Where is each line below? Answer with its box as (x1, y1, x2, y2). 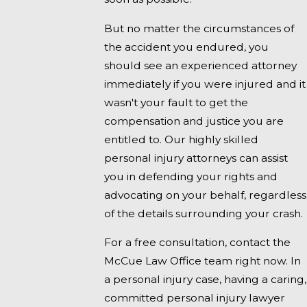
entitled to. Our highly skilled (104, 132, 259, 146)
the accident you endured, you (104, 40, 269, 53)
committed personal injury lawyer (104, 291, 286, 305)
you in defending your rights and (104, 169, 278, 183)
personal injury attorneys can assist (104, 151, 288, 164)
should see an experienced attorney (104, 58, 297, 72)
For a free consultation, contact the (104, 236, 291, 249)
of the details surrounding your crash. (104, 206, 304, 220)
